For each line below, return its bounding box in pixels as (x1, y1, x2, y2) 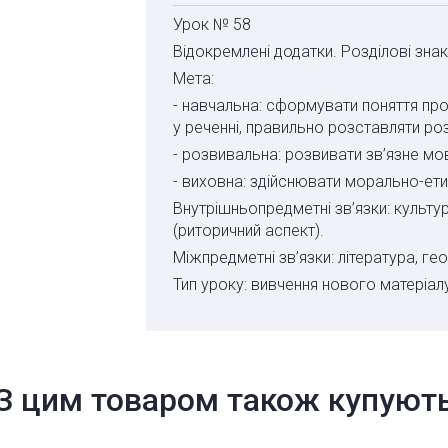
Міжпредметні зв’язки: (172, 248, 338, 268)
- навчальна (172, 96, 259, 116)
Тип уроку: (172, 275, 251, 295)
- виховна (172, 172, 243, 192)
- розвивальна (172, 145, 278, 165)
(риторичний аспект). (172, 221, 324, 241)
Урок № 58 (172, 15, 251, 35)
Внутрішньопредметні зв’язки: (172, 199, 394, 219)
